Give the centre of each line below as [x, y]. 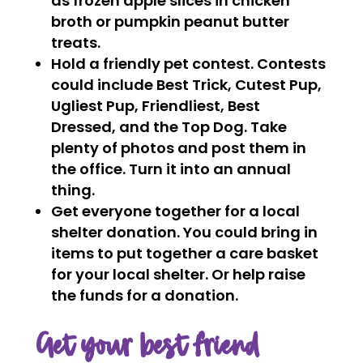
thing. [73, 190]
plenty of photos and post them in [178, 148]
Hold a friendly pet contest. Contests [188, 64]
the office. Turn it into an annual [171, 169]
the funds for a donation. [144, 295]
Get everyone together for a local [175, 211]
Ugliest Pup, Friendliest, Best [155, 106]
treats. [75, 43]
